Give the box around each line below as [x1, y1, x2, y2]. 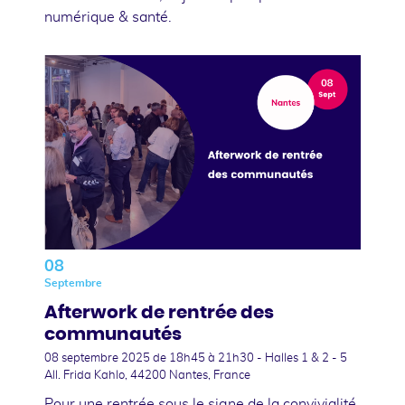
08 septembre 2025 [44, 352, 153, 364]
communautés [44, 325, 182, 344]
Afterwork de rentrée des [44, 303, 274, 322]
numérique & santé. [44, 9, 172, 24]
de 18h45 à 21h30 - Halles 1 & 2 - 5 [153, 352, 347, 364]
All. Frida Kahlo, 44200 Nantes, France [44, 369, 250, 381]
